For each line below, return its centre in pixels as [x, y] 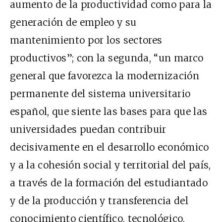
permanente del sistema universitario [100, 94]
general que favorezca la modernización [105, 76]
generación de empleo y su [73, 23]
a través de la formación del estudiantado [109, 183]
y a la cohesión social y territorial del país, [111, 165]
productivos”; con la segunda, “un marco [107, 58]
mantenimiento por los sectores [86, 40]
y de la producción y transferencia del [99, 201]
